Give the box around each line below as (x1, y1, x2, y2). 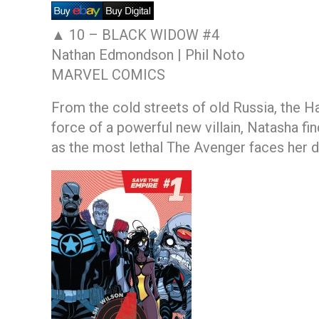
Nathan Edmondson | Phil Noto (51, 46, 245, 63)
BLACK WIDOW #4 (102, 26, 219, 43)
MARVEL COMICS (51, 66, 165, 83)
